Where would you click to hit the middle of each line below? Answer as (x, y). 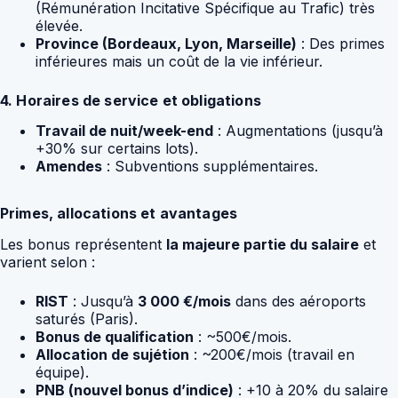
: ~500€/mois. (243, 337)
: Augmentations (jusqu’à (298, 131)
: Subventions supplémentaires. (210, 167)
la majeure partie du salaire (263, 245)
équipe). (62, 373)
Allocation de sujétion (112, 355)
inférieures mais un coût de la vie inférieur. (179, 61)
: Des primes (341, 43)
